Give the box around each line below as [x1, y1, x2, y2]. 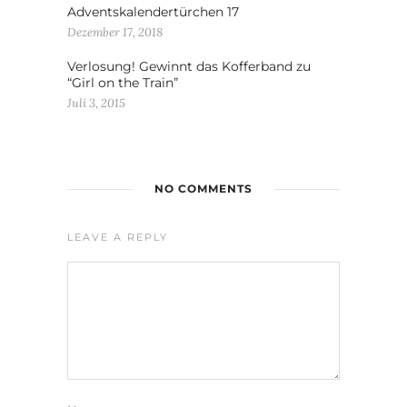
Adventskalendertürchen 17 [67, 3, 239, 20]
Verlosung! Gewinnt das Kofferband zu [67, 57, 311, 74]
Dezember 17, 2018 [67, 24, 163, 40]
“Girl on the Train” [67, 74, 178, 91]
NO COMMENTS [154, 181, 253, 195]
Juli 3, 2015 [67, 94, 125, 111]
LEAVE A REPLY [67, 230, 168, 243]
